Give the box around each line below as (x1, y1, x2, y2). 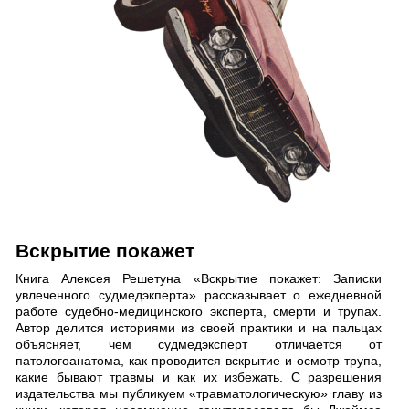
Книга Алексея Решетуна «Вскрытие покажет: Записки (16, 271, 382, 287)
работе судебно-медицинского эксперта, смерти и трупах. (16, 304, 382, 320)
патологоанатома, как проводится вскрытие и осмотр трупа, (16, 353, 382, 369)
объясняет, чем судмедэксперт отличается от (16, 337, 382, 352)
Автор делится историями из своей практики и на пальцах (16, 320, 382, 336)
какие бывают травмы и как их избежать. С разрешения (16, 370, 382, 385)
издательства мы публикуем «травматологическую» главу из (16, 386, 382, 402)
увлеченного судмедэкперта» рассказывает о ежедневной (16, 288, 382, 303)
